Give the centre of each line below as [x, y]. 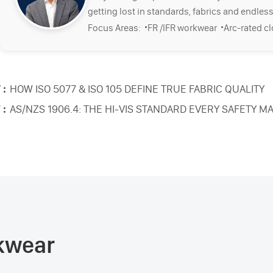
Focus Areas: [116, 27]
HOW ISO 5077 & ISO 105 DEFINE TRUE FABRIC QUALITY [137, 89]
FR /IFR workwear [184, 27]
